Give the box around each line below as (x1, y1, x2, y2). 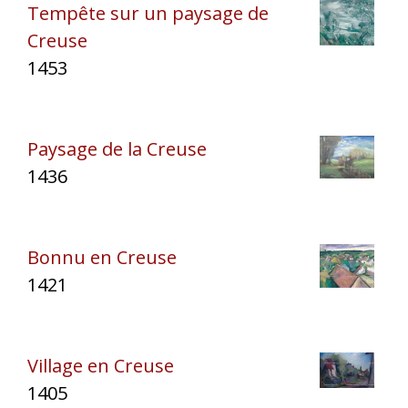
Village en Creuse (27, 352, 174, 378)
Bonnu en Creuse (27, 244, 177, 270)
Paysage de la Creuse (27, 136, 207, 161)
